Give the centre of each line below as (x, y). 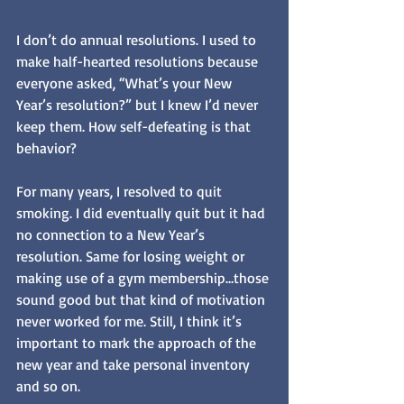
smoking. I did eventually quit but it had (142, 213)
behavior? (48, 148)
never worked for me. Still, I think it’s (131, 321)
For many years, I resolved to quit (121, 192)
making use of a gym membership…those (144, 278)
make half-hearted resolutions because (139, 62)
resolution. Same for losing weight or (132, 257)
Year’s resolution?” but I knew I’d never (139, 105)
